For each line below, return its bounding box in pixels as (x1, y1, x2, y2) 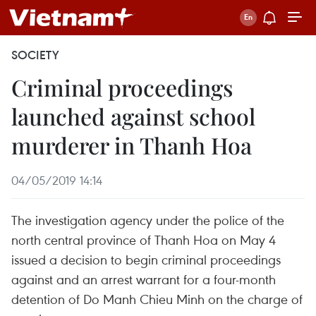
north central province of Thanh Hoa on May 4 (11, 231, 276, 248)
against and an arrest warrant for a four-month (11, 270, 276, 288)
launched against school (11, 101, 255, 131)
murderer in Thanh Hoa (11, 130, 252, 160)
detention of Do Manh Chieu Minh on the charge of (11, 290, 303, 308)
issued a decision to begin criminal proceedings (11, 250, 281, 268)
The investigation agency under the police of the (11, 211, 284, 229)
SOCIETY (11, 47, 59, 63)
